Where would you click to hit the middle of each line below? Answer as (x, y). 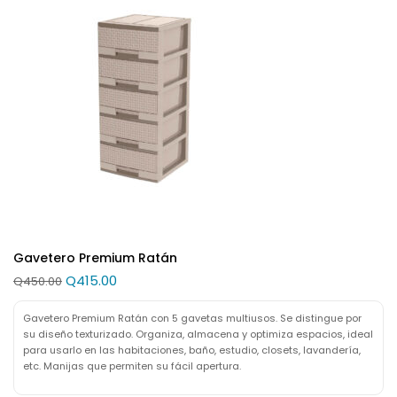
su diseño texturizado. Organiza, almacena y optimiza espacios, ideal (198, 334)
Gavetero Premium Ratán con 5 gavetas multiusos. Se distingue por (192, 318)
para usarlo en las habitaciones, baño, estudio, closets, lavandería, (192, 350)
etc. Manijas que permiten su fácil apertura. (132, 366)
